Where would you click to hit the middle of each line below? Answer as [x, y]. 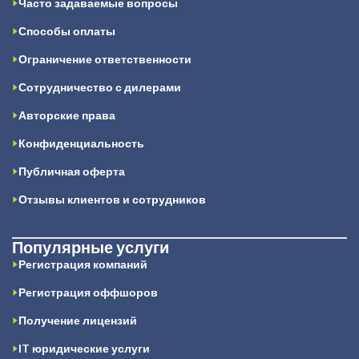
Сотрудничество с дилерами [100, 87]
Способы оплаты [67, 31]
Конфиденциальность [81, 143]
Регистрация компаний [83, 264]
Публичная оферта [72, 171]
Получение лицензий [78, 321]
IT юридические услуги [84, 349]
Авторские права [67, 115]
